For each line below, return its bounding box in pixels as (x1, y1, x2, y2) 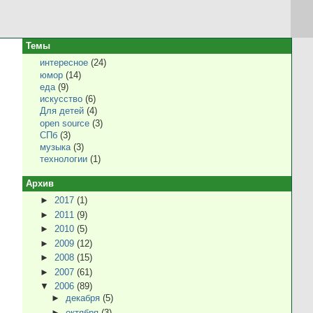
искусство (40, 94, 83, 105)
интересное (40, 57, 89, 68)
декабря (66, 293, 103, 304)
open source (40, 117, 90, 129)
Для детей (40, 105, 85, 117)
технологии (40, 154, 88, 165)
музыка (40, 142, 71, 153)
